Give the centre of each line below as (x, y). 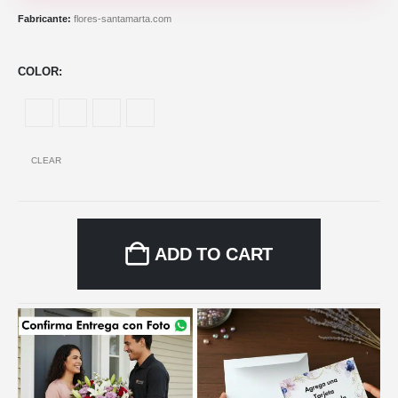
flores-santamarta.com (123, 19)
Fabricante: (46, 19)
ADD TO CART (214, 254)
